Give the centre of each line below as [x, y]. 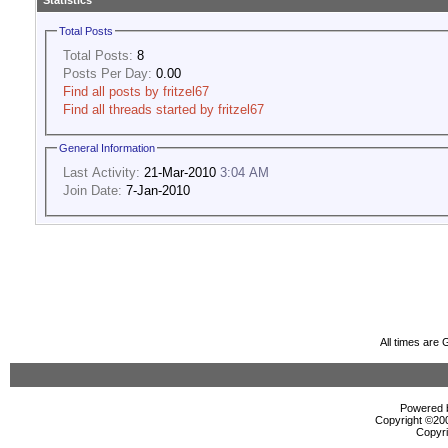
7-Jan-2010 [156, 190]
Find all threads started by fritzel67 [163, 109]
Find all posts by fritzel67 [136, 91]
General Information [107, 148]
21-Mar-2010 [180, 172]
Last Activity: [101, 172]
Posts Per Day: [107, 73]
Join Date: [92, 190]
